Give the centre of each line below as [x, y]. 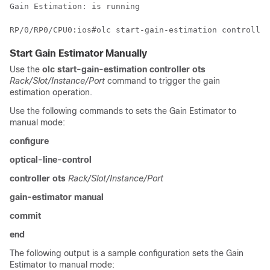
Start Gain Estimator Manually [78, 53]
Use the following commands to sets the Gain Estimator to [123, 111]
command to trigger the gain [162, 81]
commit [25, 216]
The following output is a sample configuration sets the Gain [127, 253]
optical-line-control [51, 160]
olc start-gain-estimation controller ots [124, 69]
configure [29, 141]
